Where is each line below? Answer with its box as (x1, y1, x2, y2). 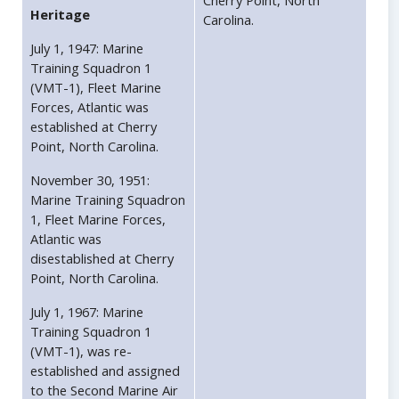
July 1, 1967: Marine (30, 303, 143, 322)
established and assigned (30, 362, 180, 380)
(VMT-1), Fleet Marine (30, 78, 161, 97)
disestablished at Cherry (30, 249, 174, 268)
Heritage (30, 5, 90, 24)
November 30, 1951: (30, 171, 150, 190)
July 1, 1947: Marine (30, 39, 143, 58)
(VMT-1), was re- (30, 342, 132, 361)
